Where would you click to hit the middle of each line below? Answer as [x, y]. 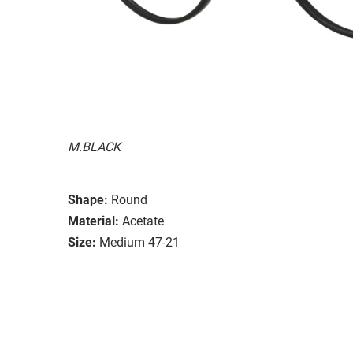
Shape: [88, 199]
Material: [93, 221]
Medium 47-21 [139, 242]
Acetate [143, 221]
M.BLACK [94, 147]
